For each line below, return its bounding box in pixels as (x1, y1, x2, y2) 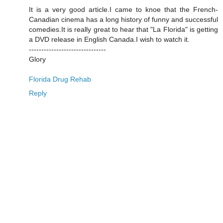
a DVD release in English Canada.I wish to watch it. (29, 35, 190, 43)
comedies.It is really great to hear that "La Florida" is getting (29, 25, 218, 33)
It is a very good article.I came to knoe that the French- (29, 5, 218, 13)
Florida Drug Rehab (29, 75, 91, 83)
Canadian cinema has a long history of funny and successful (29, 15, 218, 23)
